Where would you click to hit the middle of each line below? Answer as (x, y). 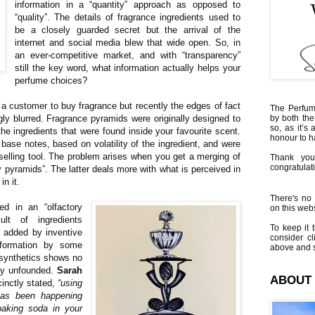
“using (70, 283)
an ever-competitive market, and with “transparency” (128, 55)
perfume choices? (51, 80)
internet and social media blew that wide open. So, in (128, 42)
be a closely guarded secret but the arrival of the (128, 30)
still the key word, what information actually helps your (128, 67)
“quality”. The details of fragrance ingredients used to (128, 17)
